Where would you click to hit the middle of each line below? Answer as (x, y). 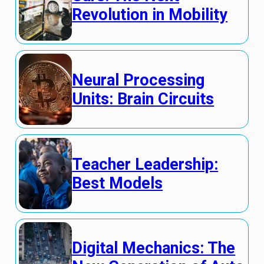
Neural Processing (138, 80)
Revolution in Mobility (150, 14)
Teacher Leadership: (145, 164)
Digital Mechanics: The (154, 248)
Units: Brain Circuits (143, 99)
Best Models (118, 183)
